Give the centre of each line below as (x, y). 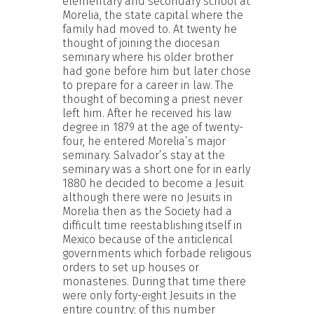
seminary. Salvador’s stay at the (144, 155)
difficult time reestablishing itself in (152, 225)
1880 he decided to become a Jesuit (153, 183)
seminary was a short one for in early (156, 169)
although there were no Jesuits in (148, 197)
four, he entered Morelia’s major (144, 141)
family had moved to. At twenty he (150, 29)
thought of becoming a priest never (152, 99)
